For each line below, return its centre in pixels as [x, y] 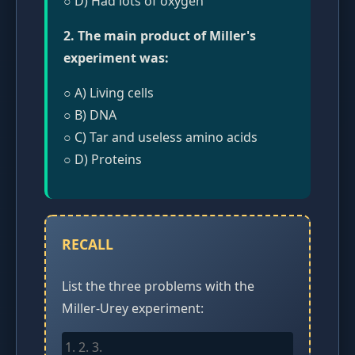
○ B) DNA [90, 115]
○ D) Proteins [103, 159]
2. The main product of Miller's [160, 35]
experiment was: [116, 57]
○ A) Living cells [109, 92]
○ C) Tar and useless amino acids [160, 137]
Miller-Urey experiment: [133, 308]
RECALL [88, 244]
